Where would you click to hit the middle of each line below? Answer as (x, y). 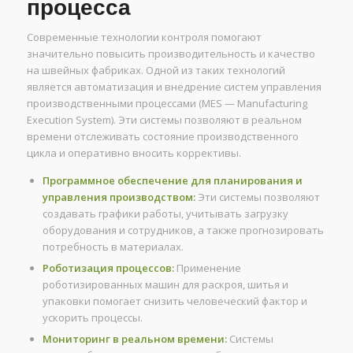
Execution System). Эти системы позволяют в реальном (164, 119)
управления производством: (119, 197)
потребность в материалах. (113, 246)
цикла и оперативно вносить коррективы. (134, 152)
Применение (207, 268)
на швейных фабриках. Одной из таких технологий (156, 70)
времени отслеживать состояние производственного (162, 136)
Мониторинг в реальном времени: (134, 338)
